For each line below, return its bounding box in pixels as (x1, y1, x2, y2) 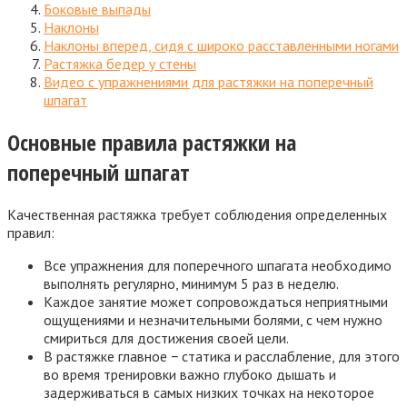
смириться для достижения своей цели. (44, 328, 289, 347)
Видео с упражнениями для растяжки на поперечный (44, 72, 373, 91)
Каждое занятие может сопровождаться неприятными (44, 292, 388, 311)
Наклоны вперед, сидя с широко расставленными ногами (44, 35, 399, 55)
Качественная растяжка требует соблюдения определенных (7, 204, 387, 223)
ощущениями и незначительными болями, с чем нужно (44, 310, 382, 329)
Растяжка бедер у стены (44, 54, 196, 73)
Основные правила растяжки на (7, 126, 296, 157)
